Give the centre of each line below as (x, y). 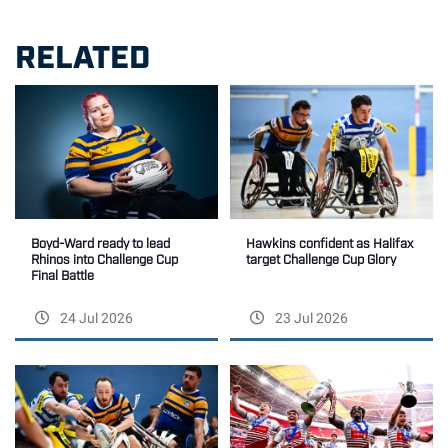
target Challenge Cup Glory (321, 259)
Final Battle (62, 275)
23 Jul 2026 (310, 319)
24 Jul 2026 (95, 319)
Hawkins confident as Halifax (329, 243)
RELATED (82, 53)
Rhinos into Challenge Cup (104, 259)
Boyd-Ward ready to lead (100, 243)
